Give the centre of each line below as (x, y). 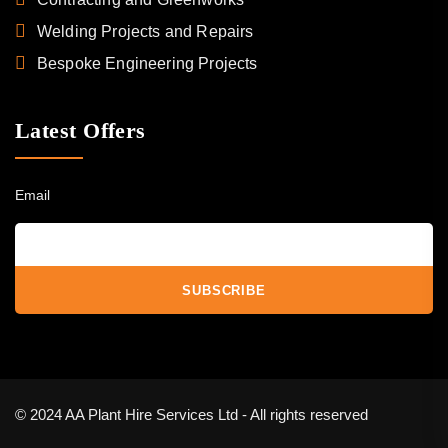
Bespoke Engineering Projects (147, 63)
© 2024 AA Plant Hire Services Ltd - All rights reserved (191, 414)
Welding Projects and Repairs (145, 31)
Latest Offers (80, 130)
